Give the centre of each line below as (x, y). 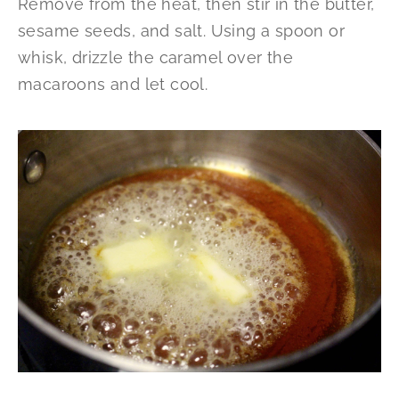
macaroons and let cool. (113, 85)
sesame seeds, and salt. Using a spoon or (181, 31)
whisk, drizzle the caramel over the (155, 58)
